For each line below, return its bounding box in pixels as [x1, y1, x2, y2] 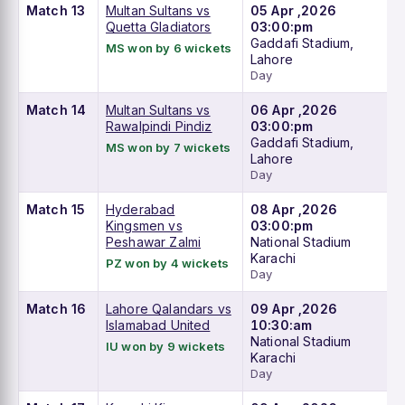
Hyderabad [106, 202, 175, 218]
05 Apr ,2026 [250, 3, 336, 19]
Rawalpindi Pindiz [106, 118, 212, 135]
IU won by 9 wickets [106, 339, 225, 354]
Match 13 [26, 3, 86, 19]
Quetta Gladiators [106, 19, 212, 35]
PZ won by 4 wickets [106, 256, 229, 271]
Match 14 [26, 102, 87, 118]
